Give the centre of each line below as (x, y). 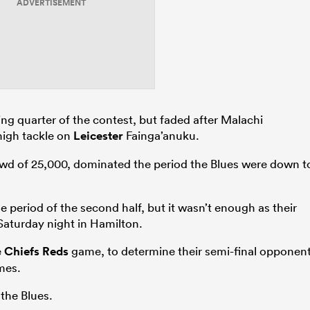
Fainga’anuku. (161, 135)
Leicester (98, 135)
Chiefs (22, 251)
